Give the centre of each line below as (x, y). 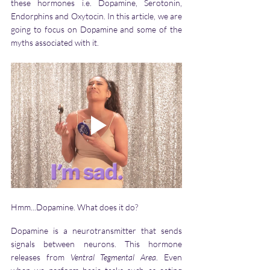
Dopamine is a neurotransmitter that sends (96, 231)
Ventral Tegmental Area (113, 257)
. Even (169, 257)
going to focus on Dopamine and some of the (96, 30)
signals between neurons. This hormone (96, 244)
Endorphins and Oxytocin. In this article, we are (96, 16)
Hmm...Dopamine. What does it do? (75, 207)
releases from (41, 257)
